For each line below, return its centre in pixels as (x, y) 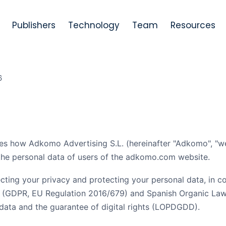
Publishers (34, 25)
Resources (193, 25)
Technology (94, 25)
